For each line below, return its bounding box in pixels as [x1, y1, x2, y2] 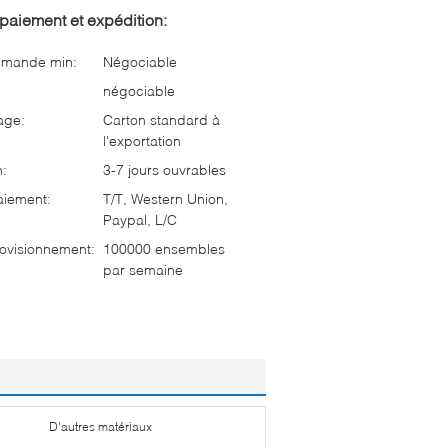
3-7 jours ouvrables [103, 160, 226, 178]
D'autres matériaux [49, 418, 152, 434]
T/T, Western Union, [103, 189, 228, 207]
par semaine [103, 260, 183, 278]
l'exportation [103, 131, 181, 149]
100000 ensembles [103, 239, 225, 257]
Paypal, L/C [103, 210, 177, 228]
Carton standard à [103, 110, 220, 128]
